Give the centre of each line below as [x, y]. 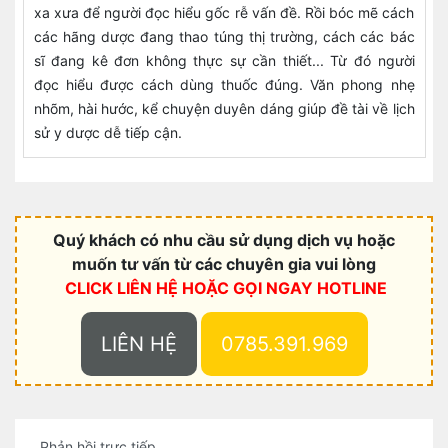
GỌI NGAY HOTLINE [310, 288]
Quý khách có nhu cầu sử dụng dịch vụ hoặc [224, 240]
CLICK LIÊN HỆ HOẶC [149, 288]
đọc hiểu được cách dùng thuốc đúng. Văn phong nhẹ [224, 84]
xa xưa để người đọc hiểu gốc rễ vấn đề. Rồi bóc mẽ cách [224, 12]
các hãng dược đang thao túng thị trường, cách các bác [224, 36]
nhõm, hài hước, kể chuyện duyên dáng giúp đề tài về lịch [224, 108]
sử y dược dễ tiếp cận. [107, 132]
